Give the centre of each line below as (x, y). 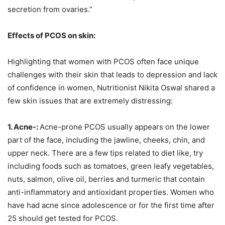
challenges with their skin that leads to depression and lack (113, 75)
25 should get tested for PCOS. (63, 218)
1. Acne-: (24, 127)
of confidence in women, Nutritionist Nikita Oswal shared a (111, 88)
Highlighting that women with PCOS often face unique (103, 62)
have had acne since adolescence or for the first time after (111, 205)
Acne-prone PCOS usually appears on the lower (125, 127)
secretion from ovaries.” (50, 10)
